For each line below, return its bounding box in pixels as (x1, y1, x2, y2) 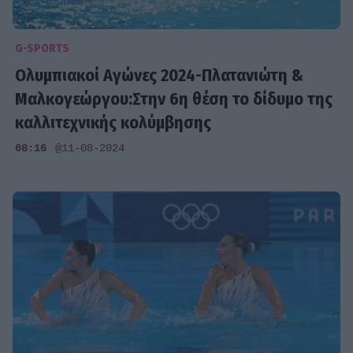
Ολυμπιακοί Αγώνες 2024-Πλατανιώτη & (15, 64, 304, 86)
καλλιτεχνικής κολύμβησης (15, 111, 212, 133)
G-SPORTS (15, 42, 70, 56)
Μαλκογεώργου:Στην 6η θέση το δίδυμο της (15, 87, 333, 110)
